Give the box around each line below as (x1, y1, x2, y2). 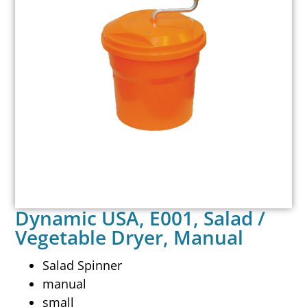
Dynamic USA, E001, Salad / (15, 204, 266, 231)
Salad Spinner (42, 257, 123, 274)
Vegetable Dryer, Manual (15, 223, 244, 250)
